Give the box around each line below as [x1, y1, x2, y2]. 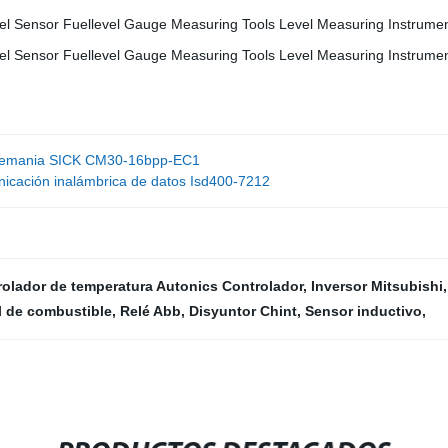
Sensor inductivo [305, 303, 422, 319]
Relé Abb [120, 303, 181, 319]
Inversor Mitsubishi [311, 278, 443, 294]
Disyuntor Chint [189, 303, 297, 319]
